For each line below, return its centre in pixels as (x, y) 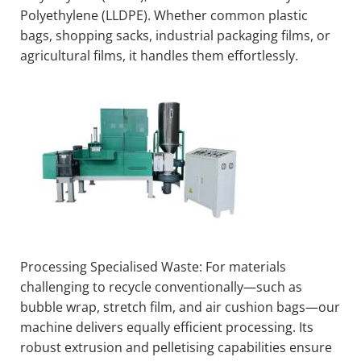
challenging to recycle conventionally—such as (161, 287)
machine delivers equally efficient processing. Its (167, 328)
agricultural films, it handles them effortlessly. (159, 56)
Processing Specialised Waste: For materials (153, 267)
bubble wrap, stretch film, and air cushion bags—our (180, 307)
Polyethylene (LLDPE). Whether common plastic (164, 16)
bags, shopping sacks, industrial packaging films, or (175, 36)
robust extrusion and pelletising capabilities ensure (176, 348)
